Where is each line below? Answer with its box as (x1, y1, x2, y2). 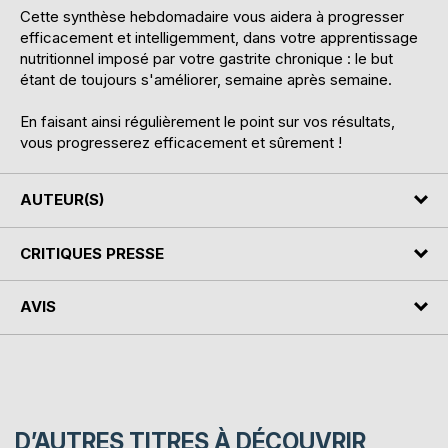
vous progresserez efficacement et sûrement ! (20, 133, 342, 153)
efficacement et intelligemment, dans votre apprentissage (20, 28, 418, 48)
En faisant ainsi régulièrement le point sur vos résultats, (20, 112, 395, 132)
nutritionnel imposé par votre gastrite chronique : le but (20, 49, 393, 69)
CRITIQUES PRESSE (20, 243, 164, 263)
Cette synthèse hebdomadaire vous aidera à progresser (20, 7, 404, 27)
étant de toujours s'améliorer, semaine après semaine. (20, 70, 392, 90)
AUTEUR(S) (20, 190, 104, 210)
